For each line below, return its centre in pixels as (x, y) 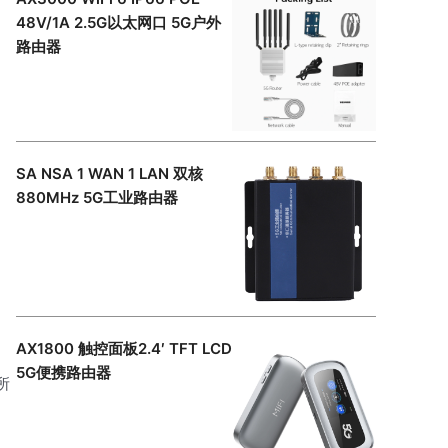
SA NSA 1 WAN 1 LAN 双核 (109, 173)
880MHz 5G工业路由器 (97, 197)
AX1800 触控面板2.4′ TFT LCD (124, 348)
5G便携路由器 (63, 372)
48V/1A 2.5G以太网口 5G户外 (118, 22)
